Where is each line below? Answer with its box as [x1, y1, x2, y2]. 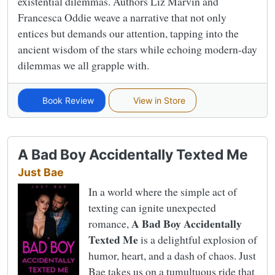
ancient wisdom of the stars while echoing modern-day [18, 41, 257, 56]
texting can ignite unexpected [88, 199, 216, 215]
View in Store [130, 95, 185, 106]
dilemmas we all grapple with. [18, 57, 149, 72]
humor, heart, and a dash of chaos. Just [88, 247, 256, 263]
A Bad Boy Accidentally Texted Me [18, 145, 248, 163]
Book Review [40, 95, 95, 106]
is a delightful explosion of [138, 231, 257, 247]
